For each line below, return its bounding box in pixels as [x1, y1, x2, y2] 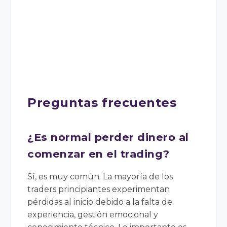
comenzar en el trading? [27, 147, 170, 160]
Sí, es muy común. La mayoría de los [27, 171, 173, 181]
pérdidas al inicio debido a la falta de [27, 197, 173, 207]
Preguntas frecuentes [27, 95, 177, 110]
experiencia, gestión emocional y [27, 209, 159, 219]
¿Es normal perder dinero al [27, 130, 189, 143]
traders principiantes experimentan [27, 184, 170, 194]
